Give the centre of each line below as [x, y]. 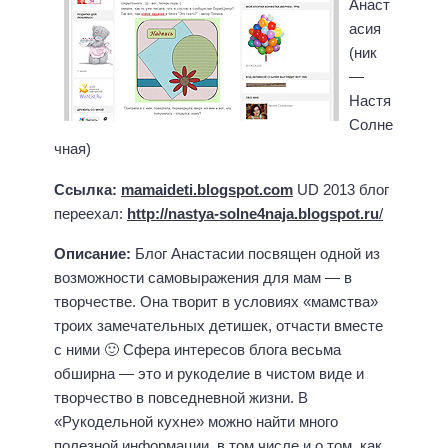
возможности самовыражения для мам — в [203, 278]
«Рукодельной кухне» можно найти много [196, 422]
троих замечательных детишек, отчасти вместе [218, 326]
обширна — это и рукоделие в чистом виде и [209, 374]
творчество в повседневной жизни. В [181, 398]
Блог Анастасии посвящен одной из [257, 254]
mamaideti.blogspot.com [207, 189]
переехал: [90, 213]
